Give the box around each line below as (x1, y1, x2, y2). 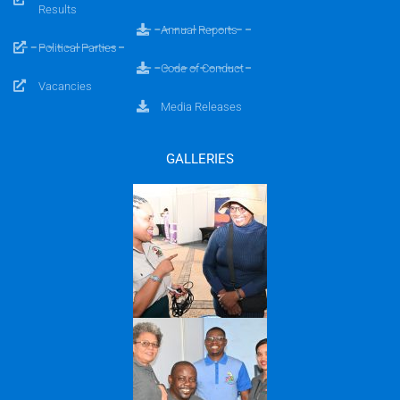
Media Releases (161, 99, 243, 113)
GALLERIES (166, 150, 234, 167)
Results (37, 2, 77, 16)
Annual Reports (161, 22, 238, 37)
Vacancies (37, 79, 92, 93)
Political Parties (37, 40, 117, 54)
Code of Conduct (161, 61, 245, 75)
